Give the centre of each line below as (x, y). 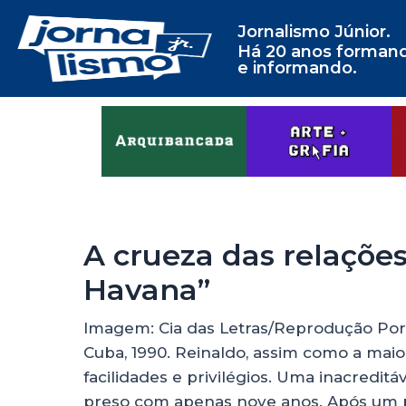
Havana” (147, 290)
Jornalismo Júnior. (314, 32)
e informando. (297, 68)
